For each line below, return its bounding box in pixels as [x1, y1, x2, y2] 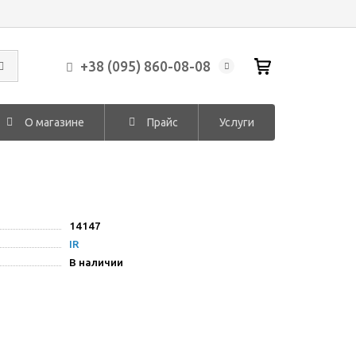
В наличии [69, 257, 124, 269]
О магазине [24, 116, 84, 129]
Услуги [219, 116, 254, 129]
